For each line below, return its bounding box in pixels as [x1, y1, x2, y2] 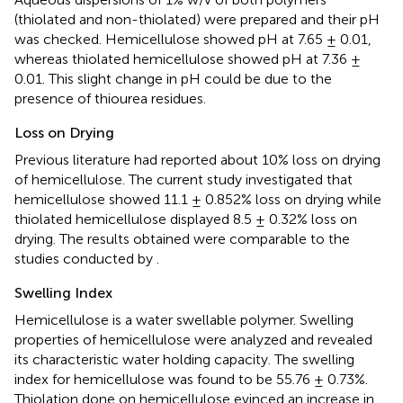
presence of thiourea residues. [14, 90, 206, 108]
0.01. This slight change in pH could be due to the [14, 70, 332, 88]
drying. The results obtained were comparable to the [14, 230, 350, 248]
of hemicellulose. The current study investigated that [14, 171, 353, 189]
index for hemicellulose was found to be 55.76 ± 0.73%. [14, 371, 368, 389]
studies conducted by [14, 250, 157, 268]
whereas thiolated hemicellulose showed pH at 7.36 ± [14, 50, 361, 68]
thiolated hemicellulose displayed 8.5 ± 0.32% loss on [14, 210, 357, 228]
